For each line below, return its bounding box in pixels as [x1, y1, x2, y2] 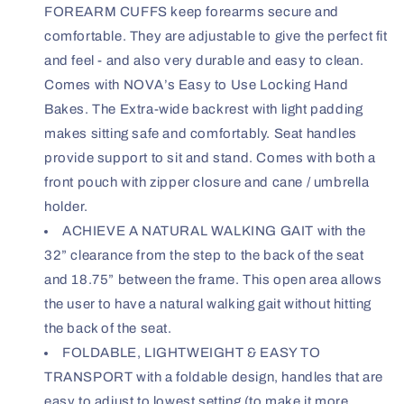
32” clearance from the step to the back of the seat [44, 247, 364, 262]
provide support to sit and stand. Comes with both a [44, 150, 376, 165]
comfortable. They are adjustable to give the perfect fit [44, 28, 388, 43]
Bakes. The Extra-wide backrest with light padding [44, 101, 363, 116]
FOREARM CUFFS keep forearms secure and [44, 4, 339, 19]
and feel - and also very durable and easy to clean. [44, 52, 364, 68]
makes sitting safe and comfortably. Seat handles [44, 125, 357, 141]
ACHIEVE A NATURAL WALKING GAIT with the [62, 223, 366, 238]
